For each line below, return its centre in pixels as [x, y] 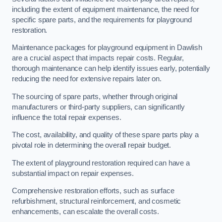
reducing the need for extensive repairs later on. [87, 79]
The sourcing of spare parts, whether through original [95, 96]
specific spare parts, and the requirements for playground [102, 20]
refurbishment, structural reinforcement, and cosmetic [97, 201]
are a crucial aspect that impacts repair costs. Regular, [98, 58]
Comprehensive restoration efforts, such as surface [93, 191]
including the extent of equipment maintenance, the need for [106, 9]
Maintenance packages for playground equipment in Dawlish [107, 48]
